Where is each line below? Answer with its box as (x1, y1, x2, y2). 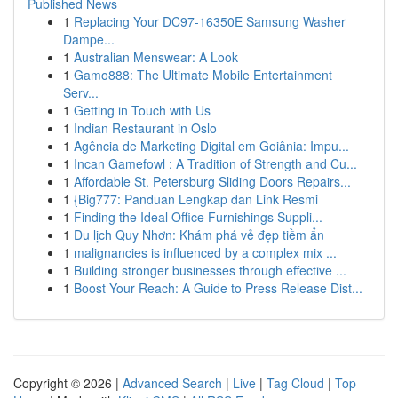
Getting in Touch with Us (74, 101, 211, 119)
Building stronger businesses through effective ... (74, 261, 346, 279)
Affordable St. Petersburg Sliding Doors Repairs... (74, 172, 351, 190)
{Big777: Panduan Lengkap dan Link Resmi (74, 190, 318, 208)
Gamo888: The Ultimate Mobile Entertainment (74, 66, 332, 84)
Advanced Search (123, 374, 222, 392)
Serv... (63, 84, 99, 101)
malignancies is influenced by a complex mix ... (74, 243, 337, 261)
